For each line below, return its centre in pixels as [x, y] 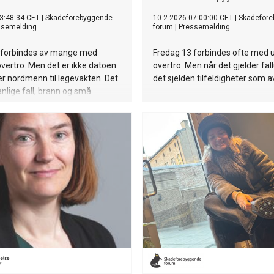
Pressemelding [204, 27]
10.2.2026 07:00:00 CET [193, 18]
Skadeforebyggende [79, 18]
